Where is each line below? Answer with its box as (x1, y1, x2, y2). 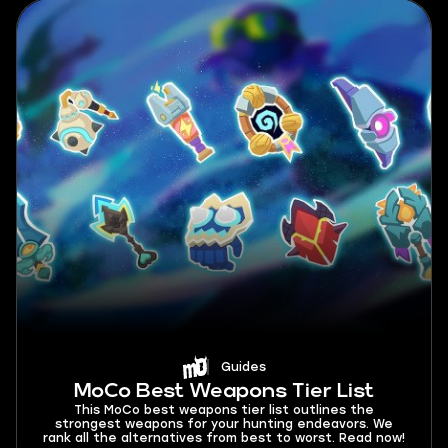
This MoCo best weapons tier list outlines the (74, 403, 374, 417)
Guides (220, 360, 266, 374)
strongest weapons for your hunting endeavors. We (55, 417, 393, 431)
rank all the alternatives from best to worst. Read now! (43, 431, 405, 445)
